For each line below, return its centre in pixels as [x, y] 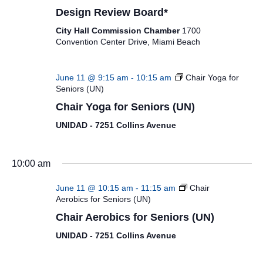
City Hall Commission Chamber [119, 30]
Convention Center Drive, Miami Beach [128, 41]
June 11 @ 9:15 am [92, 77]
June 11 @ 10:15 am [94, 188]
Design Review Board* [112, 12]
